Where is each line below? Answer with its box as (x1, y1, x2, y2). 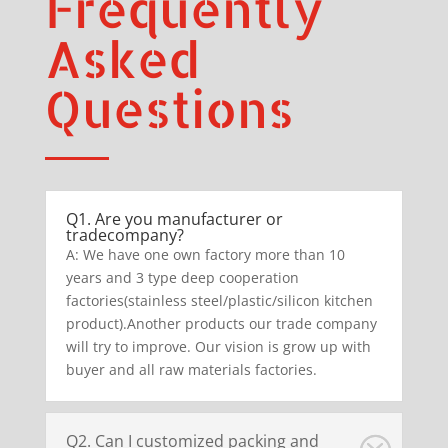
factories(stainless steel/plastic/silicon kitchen (65, 291, 373, 311)
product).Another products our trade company (65, 314, 377, 334)
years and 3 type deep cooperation (65, 268, 299, 288)
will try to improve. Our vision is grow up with (65, 337, 371, 357)
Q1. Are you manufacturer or (65, 208, 283, 231)
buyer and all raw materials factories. (65, 360, 317, 380)
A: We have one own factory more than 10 (65, 245, 345, 265)
